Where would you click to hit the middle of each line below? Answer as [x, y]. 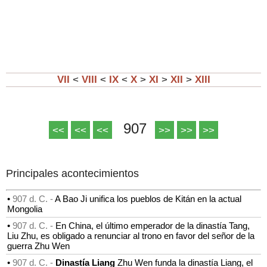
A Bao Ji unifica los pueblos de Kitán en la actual [148, 198]
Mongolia [25, 209]
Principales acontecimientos [72, 173]
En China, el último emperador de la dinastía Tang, [153, 225]
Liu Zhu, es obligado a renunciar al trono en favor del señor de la [131, 235]
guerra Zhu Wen [38, 246]
